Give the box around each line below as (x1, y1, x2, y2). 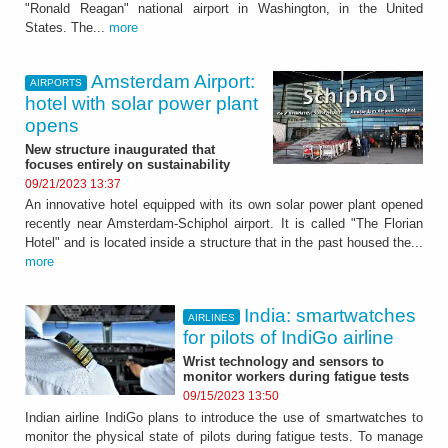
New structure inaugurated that (25, 141, 215, 157)
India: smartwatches (244, 305, 417, 327)
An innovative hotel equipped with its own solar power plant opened (25, 197, 423, 213)
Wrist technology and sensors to (183, 354, 384, 370)
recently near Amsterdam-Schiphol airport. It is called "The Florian (25, 216, 423, 232)
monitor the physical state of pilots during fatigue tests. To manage (25, 428, 423, 444)
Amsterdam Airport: (91, 71, 256, 93)
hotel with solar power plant (25, 93, 258, 115)
